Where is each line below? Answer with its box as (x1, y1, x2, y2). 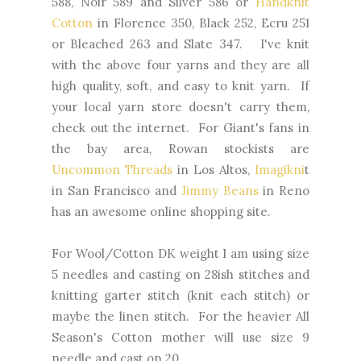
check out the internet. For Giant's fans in (52, 120, 309, 136)
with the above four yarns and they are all (52, 57, 309, 73)
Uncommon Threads (52, 162, 172, 178)
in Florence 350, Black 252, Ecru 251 (93, 15, 309, 31)
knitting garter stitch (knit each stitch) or (52, 288, 309, 304)
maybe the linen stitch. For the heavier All (52, 309, 309, 325)
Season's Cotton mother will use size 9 (52, 330, 309, 346)
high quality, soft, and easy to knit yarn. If (52, 78, 309, 94)
